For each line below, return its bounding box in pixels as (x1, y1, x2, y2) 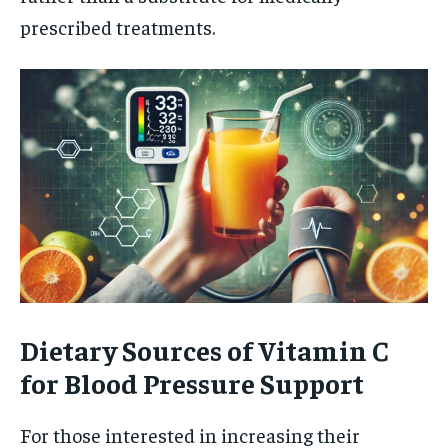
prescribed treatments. (20, 14, 215, 40)
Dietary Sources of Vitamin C (20, 331, 389, 367)
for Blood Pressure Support (20, 364, 364, 400)
